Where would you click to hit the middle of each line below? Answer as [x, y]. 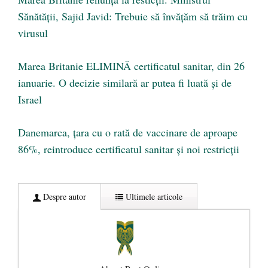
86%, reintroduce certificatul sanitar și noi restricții [129, 149]
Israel [30, 100]
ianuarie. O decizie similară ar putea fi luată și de [125, 83]
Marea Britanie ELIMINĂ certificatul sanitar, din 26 [131, 66]
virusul [33, 33]
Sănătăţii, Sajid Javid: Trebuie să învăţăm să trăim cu [133, 16]
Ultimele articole [153, 197]
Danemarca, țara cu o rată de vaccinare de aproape [128, 133]
